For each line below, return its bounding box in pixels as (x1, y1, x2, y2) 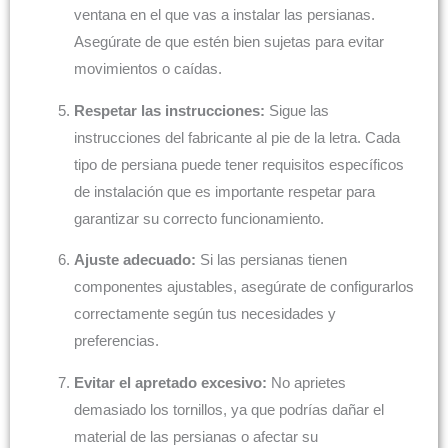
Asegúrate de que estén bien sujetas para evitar (73, 33, 384, 50)
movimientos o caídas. (73, 60, 222, 77)
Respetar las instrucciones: (73, 102, 265, 119)
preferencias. (73, 333, 159, 350)
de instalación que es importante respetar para (73, 183, 375, 200)
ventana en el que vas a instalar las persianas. (73, 6, 375, 23)
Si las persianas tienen (195, 252, 347, 269)
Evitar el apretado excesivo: (73, 374, 267, 391)
